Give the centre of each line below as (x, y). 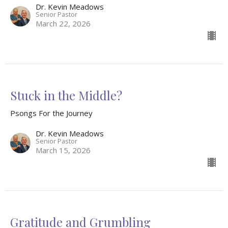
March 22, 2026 (63, 24)
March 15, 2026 (63, 150)
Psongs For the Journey (51, 113)
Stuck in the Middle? (66, 95)
